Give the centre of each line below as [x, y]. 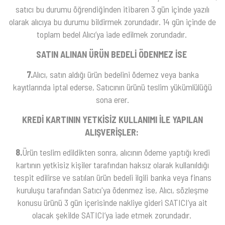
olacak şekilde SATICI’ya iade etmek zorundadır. [113, 215]
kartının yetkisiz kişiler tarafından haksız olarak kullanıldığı [113, 164]
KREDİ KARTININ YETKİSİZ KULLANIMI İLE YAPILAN [113, 119]
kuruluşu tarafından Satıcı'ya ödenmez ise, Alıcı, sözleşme [113, 190]
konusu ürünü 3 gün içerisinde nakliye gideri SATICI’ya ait [113, 202]
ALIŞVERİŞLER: [113, 132]
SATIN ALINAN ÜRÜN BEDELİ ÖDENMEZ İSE [111, 54]
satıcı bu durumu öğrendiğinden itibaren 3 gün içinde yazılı [113, 9]
